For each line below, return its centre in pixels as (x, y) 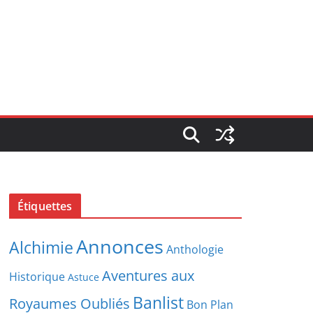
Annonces (120, 246)
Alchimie (41, 248)
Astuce (83, 277)
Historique (37, 277)
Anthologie (195, 249)
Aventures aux (148, 276)
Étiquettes (45, 206)
